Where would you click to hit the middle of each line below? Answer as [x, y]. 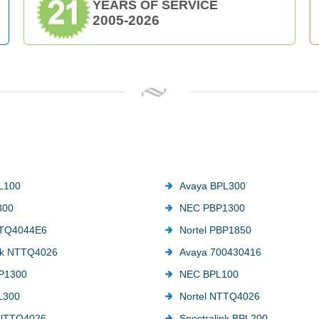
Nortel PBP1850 [215, 230]
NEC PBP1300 [212, 208]
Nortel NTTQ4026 [219, 296]
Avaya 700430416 [220, 252]
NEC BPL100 [209, 274]
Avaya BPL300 [212, 185]
